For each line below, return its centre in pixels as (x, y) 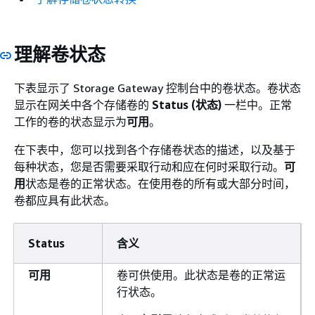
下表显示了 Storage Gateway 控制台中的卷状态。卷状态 (157, 88)
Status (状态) (187, 104)
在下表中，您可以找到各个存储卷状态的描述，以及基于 (155, 149)
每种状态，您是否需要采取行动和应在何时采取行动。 (149, 166)
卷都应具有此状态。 (65, 200)
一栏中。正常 (257, 104)
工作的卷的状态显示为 (70, 121)
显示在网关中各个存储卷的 (83, 104)
